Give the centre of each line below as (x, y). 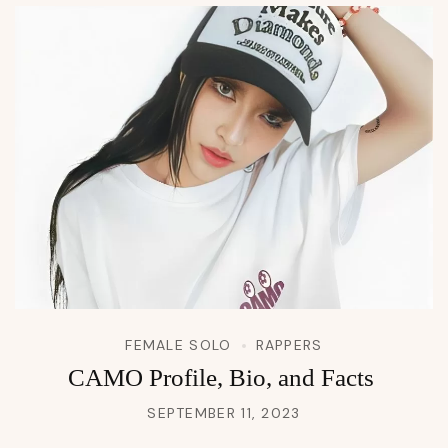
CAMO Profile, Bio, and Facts (224, 377)
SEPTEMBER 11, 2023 (224, 412)
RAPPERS (289, 344)
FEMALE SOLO (178, 344)
